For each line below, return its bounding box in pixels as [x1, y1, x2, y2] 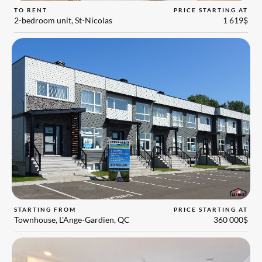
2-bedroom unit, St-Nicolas [14, 16, 113, 26]
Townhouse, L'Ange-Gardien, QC [14, 215, 130, 225]
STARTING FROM [14, 205, 77, 213]
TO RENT [14, 6, 48, 14]
